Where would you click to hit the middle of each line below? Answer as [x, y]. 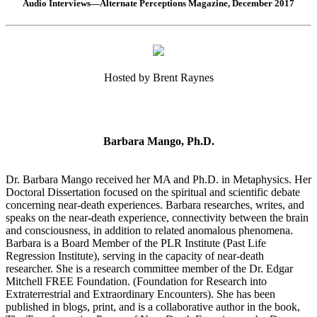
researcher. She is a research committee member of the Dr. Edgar [149, 269]
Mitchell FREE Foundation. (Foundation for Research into [136, 282]
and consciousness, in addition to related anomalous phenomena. [149, 231]
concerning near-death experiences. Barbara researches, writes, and [155, 205]
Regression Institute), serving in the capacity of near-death [135, 256]
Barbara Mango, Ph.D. [158, 142]
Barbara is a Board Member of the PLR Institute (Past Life [136, 243]
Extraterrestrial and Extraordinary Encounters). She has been [140, 294]
